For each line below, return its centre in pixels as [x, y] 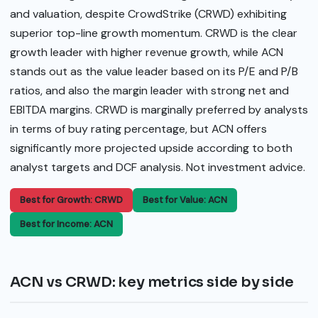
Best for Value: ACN [185, 200]
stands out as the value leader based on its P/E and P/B [154, 71]
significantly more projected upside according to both [151, 148]
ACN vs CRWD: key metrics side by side [152, 283]
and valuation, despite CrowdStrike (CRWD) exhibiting [148, 13]
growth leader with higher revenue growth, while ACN [147, 52]
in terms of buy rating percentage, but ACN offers [138, 128]
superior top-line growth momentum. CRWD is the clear [154, 33]
